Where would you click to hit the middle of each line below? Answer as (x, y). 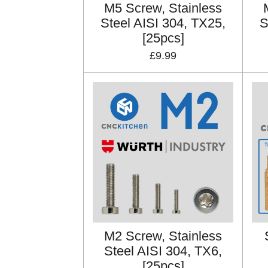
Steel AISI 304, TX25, (163, 23)
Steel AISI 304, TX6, (163, 251)
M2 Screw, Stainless (163, 236)
